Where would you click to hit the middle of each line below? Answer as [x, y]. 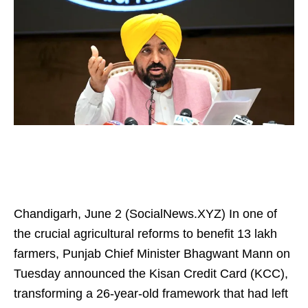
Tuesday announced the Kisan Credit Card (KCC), [151, 274]
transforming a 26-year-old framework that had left [151, 294]
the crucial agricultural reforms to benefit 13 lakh [145, 234]
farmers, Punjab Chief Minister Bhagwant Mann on [152, 254]
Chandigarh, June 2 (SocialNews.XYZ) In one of [145, 214]
